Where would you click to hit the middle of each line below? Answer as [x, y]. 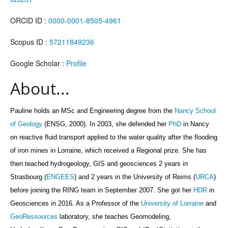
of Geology [26, 124]
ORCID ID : [29, 20]
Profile [76, 63]
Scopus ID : [30, 41]
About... [40, 88]
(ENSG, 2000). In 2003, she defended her [105, 124]
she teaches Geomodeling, [132, 216]
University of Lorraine [171, 203]
